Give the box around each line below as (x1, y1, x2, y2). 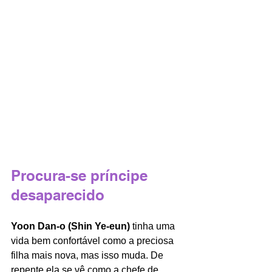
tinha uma (130, 220, 177, 231)
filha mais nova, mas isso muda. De (11, 250, 166, 260)
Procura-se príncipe (11, 166, 152, 184)
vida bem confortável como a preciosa (11, 235, 176, 246)
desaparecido (11, 186, 109, 203)
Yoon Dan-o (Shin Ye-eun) (11, 220, 130, 231)
